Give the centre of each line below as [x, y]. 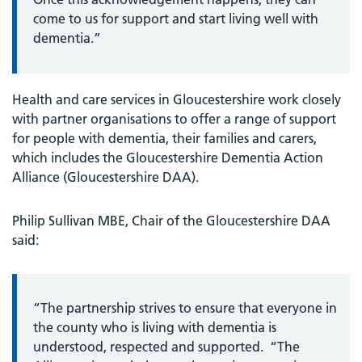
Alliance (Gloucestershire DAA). [105, 177]
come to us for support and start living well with [176, 18]
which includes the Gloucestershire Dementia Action [168, 157]
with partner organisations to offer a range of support [174, 118]
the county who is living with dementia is [155, 327]
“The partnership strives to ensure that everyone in [185, 307]
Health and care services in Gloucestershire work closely [177, 99]
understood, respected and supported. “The [166, 346]
